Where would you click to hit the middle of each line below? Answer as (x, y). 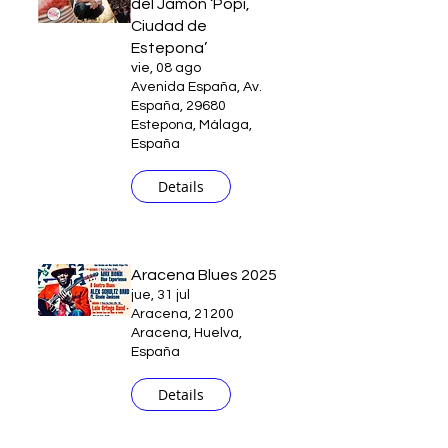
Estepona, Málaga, (191, 125)
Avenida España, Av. (196, 87)
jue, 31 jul (160, 295)
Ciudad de (169, 26)
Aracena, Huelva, (186, 333)
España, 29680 (178, 106)
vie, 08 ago (166, 68)
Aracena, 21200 (182, 314)
